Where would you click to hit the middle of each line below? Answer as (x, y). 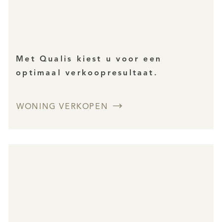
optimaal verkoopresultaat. (87, 74)
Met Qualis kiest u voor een (89, 60)
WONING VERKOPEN (62, 107)
